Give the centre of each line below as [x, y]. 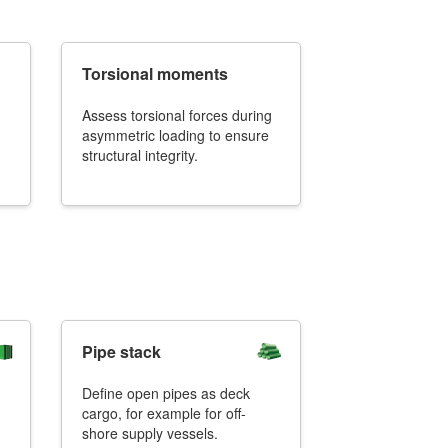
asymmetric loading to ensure [175, 135]
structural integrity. [140, 155]
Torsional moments [155, 73]
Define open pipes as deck [166, 393]
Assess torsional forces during [177, 115]
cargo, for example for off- [164, 413]
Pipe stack [121, 351]
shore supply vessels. [150, 433]
